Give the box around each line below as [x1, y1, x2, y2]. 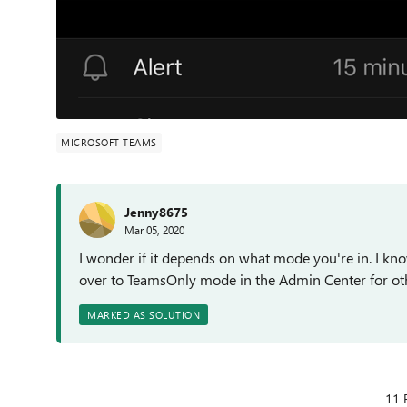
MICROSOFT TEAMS [61, 135, 157, 149]
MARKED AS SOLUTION [87, 308, 200, 322]
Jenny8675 [124, 203, 188, 221]
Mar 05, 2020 [124, 222, 184, 237]
